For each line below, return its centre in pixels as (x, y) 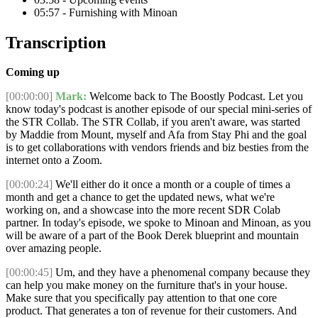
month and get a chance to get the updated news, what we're (140, 197)
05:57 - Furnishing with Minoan (106, 12)
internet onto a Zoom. (54, 160)
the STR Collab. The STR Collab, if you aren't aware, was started (153, 122)
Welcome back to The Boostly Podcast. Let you (195, 97)
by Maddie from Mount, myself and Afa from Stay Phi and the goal (156, 135)
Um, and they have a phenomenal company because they (181, 273)
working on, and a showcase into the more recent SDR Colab (143, 210)
